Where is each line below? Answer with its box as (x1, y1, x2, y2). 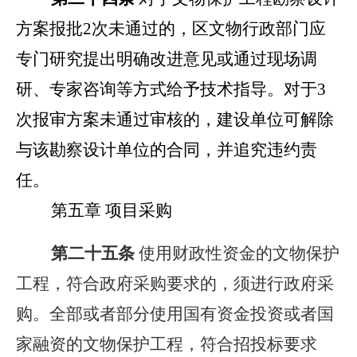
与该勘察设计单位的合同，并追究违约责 (16, 140, 317, 159)
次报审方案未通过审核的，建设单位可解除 (16, 110, 334, 129)
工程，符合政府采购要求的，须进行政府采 (16, 274, 334, 293)
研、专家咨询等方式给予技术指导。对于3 (16, 80, 326, 99)
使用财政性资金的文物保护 (135, 244, 339, 263)
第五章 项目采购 (16, 201, 172, 220)
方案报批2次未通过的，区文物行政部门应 (16, 19, 326, 38)
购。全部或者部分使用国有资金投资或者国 (16, 304, 334, 324)
